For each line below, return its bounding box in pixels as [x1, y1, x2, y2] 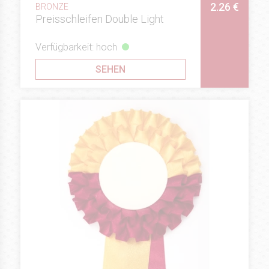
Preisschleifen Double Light [35, 13, 164, 26]
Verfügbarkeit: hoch [35, 41, 117, 53]
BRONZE [35, 2, 68, 12]
